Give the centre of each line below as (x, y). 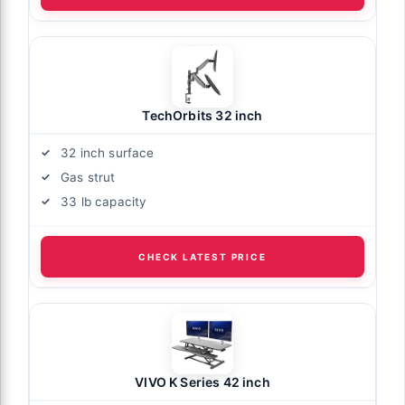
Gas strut (88, 177)
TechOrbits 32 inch (202, 115)
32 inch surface (108, 152)
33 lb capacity (104, 201)
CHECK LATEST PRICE (202, 256)
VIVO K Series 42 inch (202, 381)
